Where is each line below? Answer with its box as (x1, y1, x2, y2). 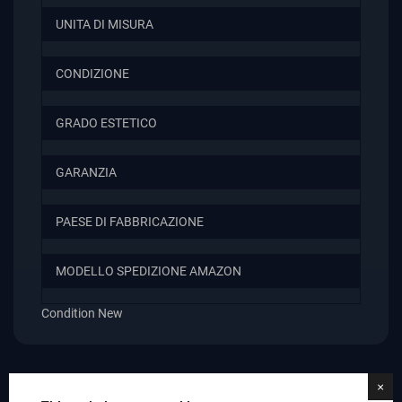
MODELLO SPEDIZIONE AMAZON (56, 264, 241, 280)
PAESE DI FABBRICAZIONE (56, 214, 204, 231)
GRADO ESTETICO (56, 116, 157, 132)
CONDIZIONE (56, 66, 129, 83)
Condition (41, 306, 95, 322)
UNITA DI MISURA (56, 17, 153, 33)
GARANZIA (56, 165, 117, 181)
